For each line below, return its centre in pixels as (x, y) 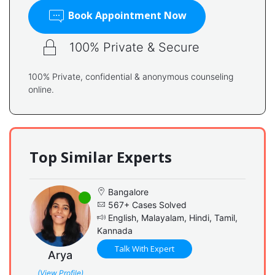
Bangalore (127, 192)
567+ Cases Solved (146, 204)
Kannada (115, 230)
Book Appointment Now (126, 16)
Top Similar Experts (101, 157)
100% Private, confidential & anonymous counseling (131, 76)
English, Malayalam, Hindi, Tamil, (172, 217)
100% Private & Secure (134, 47)
